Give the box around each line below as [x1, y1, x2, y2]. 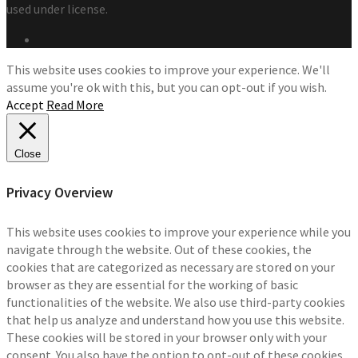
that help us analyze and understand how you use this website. [6, 312, 344, 328]
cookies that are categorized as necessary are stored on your [6, 259, 335, 276]
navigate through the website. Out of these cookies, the [6, 241, 312, 258]
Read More [46, 97, 104, 113]
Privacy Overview [6, 183, 113, 202]
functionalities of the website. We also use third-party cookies [6, 294, 345, 311]
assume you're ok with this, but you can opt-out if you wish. [6, 79, 327, 96]
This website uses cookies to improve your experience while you [6, 224, 351, 241]
